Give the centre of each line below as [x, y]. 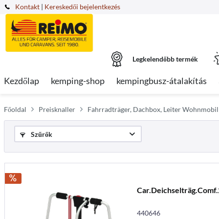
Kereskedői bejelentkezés [82, 7]
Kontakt [27, 7]
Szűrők [41, 134]
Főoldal [15, 109]
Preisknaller [57, 109]
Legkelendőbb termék [165, 59]
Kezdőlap [22, 81]
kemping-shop [78, 81]
